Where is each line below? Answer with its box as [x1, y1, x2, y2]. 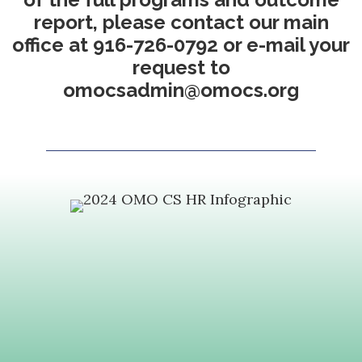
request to [132, 56, 230, 80]
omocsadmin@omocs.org [63, 78, 299, 103]
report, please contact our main [33, 11, 329, 35]
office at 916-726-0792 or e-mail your [12, 33, 350, 57]
